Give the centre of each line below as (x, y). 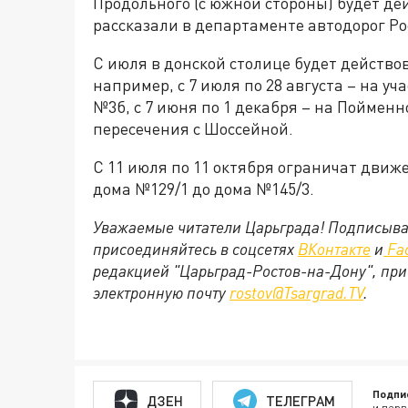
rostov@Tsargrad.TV (296, 292)
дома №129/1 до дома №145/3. (204, 189)
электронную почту (161, 292)
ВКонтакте (334, 249)
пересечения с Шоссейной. (193, 128)
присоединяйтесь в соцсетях (195, 249)
